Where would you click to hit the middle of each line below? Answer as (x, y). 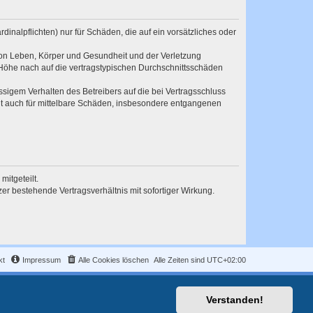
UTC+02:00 (226, 260)
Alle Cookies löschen (114, 260)
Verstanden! (234, 300)
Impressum (42, 260)
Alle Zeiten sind (180, 260)
